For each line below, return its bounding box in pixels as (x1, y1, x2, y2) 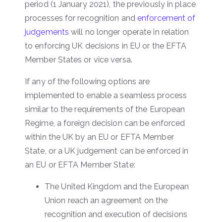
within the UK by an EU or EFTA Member (25, 132, 174, 142)
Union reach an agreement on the (45, 195, 168, 205)
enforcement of (137, 13, 196, 23)
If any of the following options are (25, 76, 150, 86)
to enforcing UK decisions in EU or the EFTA (25, 41, 187, 51)
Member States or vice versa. (25, 55, 132, 64)
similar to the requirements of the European (25, 104, 185, 114)
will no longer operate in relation (69, 27, 189, 37)
